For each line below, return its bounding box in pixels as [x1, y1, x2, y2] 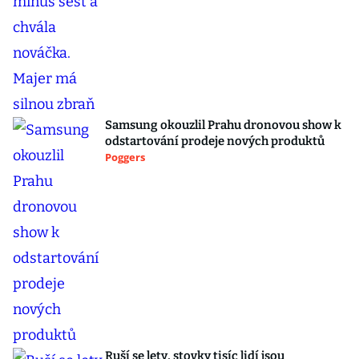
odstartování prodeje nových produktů [105, 134, 325, 149]
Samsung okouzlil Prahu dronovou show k [105, 118, 341, 133]
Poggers [105, 150, 145, 165]
